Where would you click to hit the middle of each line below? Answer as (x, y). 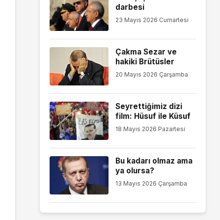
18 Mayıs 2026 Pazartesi (150, 129)
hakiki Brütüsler (145, 61)
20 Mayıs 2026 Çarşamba (151, 74)
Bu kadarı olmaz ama (154, 161)
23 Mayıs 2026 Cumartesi (152, 20)
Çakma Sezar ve (146, 52)
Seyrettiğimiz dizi (149, 106)
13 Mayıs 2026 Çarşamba (151, 183)
